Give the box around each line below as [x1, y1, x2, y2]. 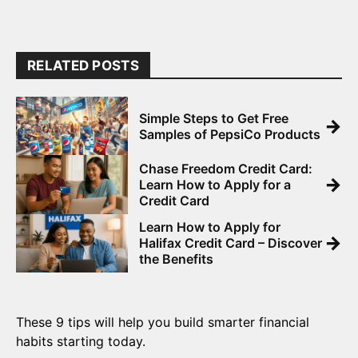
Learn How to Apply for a [139, 176, 291, 193]
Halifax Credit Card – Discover [139, 235, 322, 252]
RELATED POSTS [27, 58, 139, 74]
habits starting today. [16, 332, 145, 349]
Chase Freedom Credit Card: [139, 160, 312, 177]
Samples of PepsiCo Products [139, 125, 320, 142]
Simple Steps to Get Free [139, 109, 288, 126]
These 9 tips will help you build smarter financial [16, 313, 309, 330]
